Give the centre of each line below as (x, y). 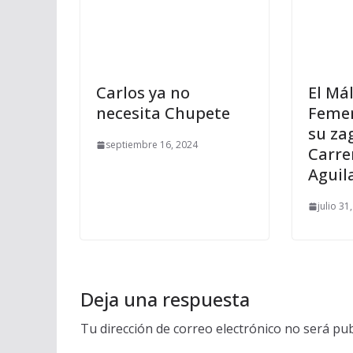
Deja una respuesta (165, 299)
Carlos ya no (143, 93)
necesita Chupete (163, 113)
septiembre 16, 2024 (152, 145)
